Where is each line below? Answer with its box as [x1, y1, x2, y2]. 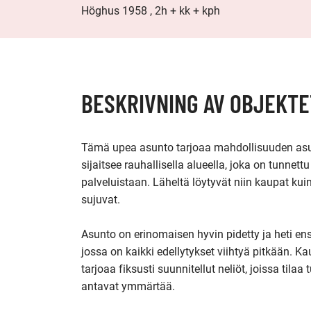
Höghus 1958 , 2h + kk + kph [81, 4, 220, 17]
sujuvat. [81, 193, 120, 206]
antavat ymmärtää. [81, 280, 175, 293]
